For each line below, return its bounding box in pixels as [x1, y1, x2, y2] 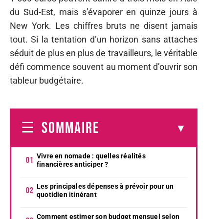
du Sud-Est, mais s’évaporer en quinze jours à [10, 7, 197, 17]
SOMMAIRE [42, 118, 100, 138]
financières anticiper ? [37, 160, 109, 168]
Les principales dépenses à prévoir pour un [37, 182, 174, 190]
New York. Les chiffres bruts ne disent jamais [10, 21, 197, 31]
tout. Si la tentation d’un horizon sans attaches [10, 34, 197, 44]
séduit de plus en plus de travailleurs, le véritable [10, 48, 197, 58]
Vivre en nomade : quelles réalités [37, 152, 146, 160]
